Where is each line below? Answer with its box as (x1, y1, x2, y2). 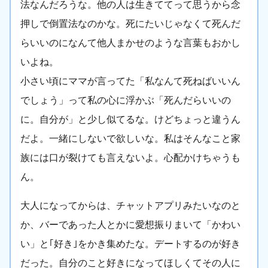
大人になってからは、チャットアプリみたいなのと (20, 200, 240, 211)
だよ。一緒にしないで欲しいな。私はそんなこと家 (20, 133, 240, 144)
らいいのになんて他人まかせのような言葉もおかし (20, 38, 240, 48)
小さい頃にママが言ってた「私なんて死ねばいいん (20, 76, 240, 87)
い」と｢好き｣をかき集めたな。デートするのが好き (20, 239, 240, 249)
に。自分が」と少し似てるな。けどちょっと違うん (20, 114, 240, 125)
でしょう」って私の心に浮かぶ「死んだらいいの (20, 95, 231, 106)
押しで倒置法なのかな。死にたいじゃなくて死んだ (20, 19, 240, 29)
